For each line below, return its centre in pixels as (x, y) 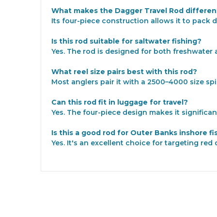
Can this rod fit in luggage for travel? (120, 102)
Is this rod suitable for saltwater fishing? (126, 41)
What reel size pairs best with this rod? (124, 72)
